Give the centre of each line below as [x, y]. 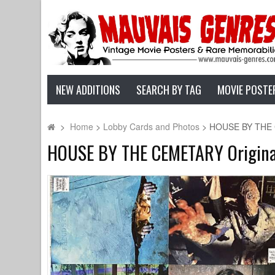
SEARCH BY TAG [169, 90]
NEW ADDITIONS [88, 90]
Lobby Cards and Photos [152, 126]
